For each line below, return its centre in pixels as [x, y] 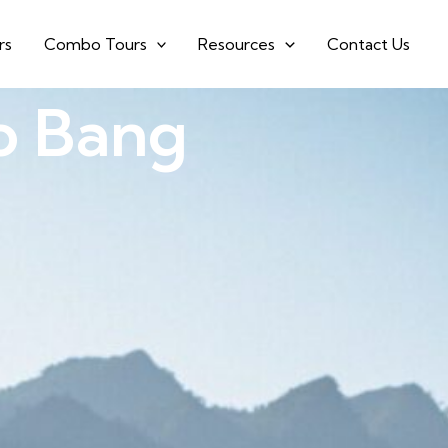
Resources [237, 44]
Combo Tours [95, 44]
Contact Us [368, 44]
